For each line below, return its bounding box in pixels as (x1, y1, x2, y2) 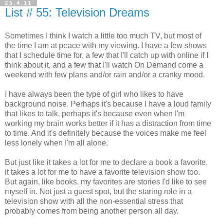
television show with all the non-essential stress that (5, 197, 183, 205)
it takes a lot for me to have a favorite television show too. (5, 167, 200, 176)
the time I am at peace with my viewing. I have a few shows (5, 41, 207, 50)
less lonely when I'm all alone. (5, 138, 108, 147)
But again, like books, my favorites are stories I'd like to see (5, 177, 207, 186)
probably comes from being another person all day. (5, 206, 179, 215)
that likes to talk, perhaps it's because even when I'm (5, 109, 184, 118)
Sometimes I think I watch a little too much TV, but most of (5, 31, 201, 40)
